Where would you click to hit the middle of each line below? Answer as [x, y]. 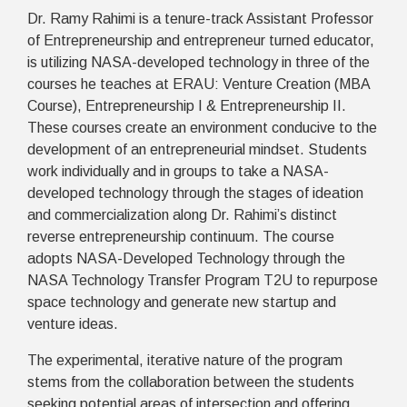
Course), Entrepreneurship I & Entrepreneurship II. [187, 105]
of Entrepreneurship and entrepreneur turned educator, [201, 40]
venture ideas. [73, 323]
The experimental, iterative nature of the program [185, 360]
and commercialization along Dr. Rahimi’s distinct [182, 214]
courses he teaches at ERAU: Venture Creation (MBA [199, 84]
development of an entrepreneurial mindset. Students [197, 149]
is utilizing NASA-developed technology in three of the [199, 62]
